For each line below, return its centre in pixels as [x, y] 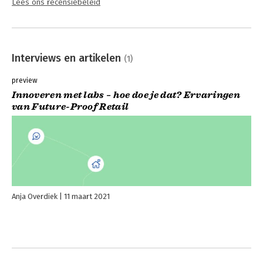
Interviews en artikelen [68, 58]
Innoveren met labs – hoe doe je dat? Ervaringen [126, 95]
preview [25, 80]
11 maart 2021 [87, 196]
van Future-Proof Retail [70, 107]
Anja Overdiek [35, 196]
